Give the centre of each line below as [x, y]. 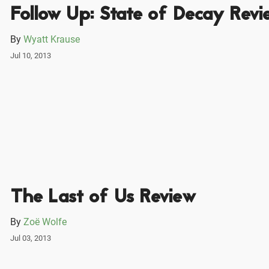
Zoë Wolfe [45, 222]
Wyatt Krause [51, 39]
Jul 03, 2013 [30, 238]
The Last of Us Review [103, 198]
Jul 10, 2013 [30, 55]
